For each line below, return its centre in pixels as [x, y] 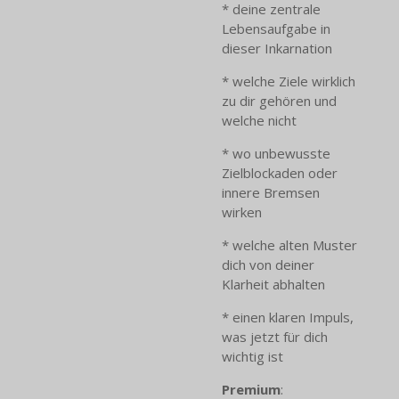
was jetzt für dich [275, 337]
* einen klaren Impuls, [288, 318]
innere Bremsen [271, 193]
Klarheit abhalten [273, 285]
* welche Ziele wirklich [289, 81]
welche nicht [259, 121]
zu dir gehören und [279, 101]
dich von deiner [268, 265]
